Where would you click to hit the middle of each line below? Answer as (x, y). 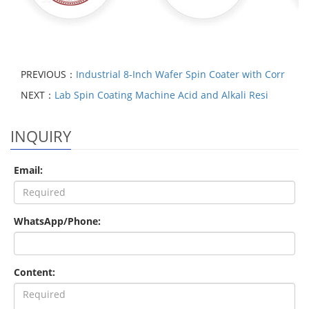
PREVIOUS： (48, 74)
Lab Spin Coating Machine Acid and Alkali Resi (161, 94)
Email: (28, 170)
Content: (34, 272)
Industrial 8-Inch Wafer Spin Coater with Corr (180, 74)
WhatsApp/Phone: (57, 221)
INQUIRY (41, 136)
